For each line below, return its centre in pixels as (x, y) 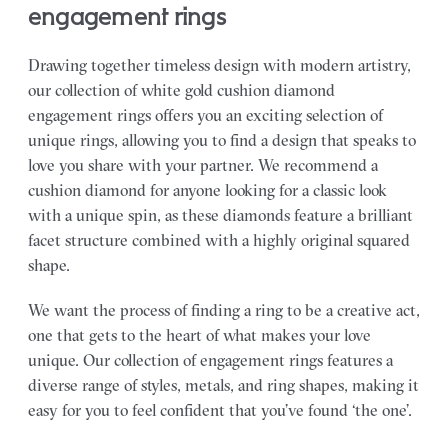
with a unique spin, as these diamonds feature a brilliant (220, 214)
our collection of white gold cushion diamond (181, 89)
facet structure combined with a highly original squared (219, 239)
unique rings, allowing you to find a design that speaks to (222, 139)
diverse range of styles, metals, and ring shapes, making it (223, 384)
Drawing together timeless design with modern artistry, (219, 64)
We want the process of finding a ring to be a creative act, (224, 309)
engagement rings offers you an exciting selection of (205, 114)
